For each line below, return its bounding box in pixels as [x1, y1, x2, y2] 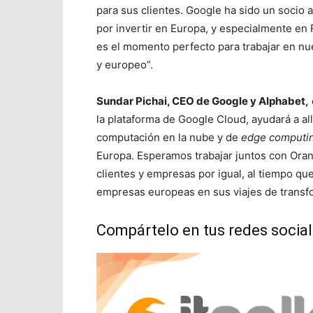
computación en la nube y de [96, 131, 241, 144]
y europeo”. [96, 58, 153, 71]
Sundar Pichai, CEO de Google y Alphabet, [96, 94, 309, 108]
